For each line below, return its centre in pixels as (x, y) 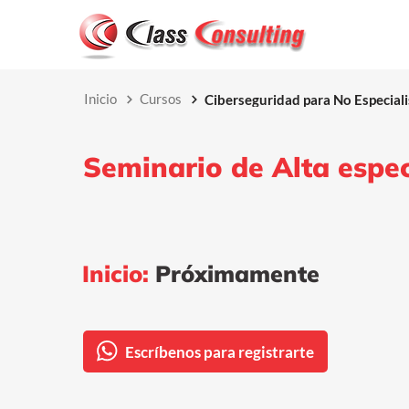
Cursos (161, 99)
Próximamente (234, 273)
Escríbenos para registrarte (220, 351)
